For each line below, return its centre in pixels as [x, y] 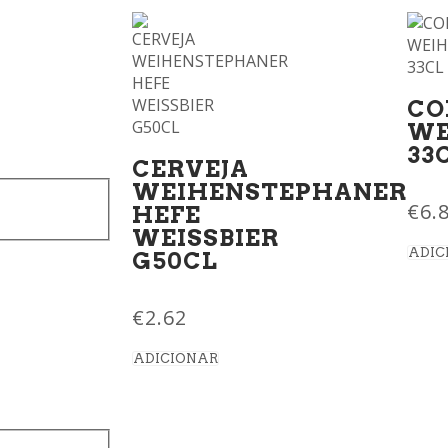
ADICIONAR [175, 358]
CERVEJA [190, 169]
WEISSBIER [205, 238]
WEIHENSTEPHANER [269, 192]
